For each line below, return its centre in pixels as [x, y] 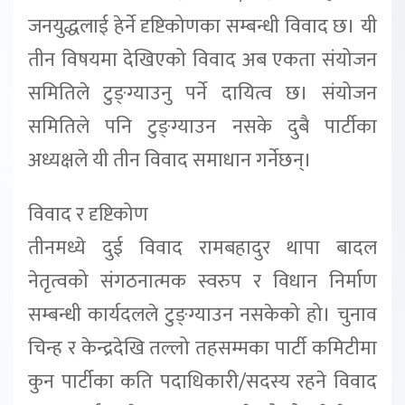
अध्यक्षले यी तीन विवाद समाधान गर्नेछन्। [170, 160]
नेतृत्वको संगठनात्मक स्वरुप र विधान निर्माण [202, 281]
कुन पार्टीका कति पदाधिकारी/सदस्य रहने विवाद [202, 381]
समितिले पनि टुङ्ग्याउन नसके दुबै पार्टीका [202, 127]
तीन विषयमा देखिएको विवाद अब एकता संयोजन [202, 60]
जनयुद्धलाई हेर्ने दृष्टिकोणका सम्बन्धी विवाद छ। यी [202, 26]
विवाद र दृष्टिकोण [88, 214]
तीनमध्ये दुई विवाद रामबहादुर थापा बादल [202, 248]
